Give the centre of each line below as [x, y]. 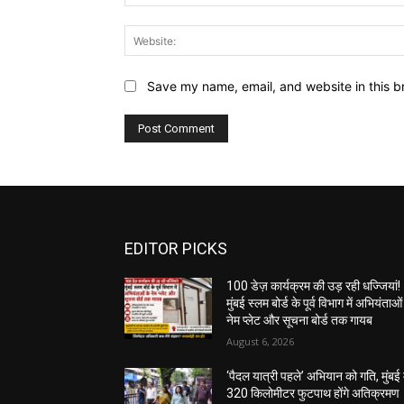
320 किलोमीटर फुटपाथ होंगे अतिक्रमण [313, 394]
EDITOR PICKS [176, 249]
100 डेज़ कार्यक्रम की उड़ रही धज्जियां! [314, 286]
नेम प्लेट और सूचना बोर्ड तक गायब [300, 321]
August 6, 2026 [261, 342]
